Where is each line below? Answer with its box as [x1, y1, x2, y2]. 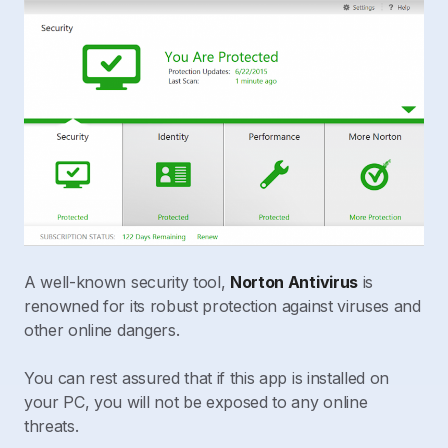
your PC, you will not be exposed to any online [24, 392, 368, 413]
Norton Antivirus [230, 272, 358, 293]
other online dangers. [24, 320, 180, 341]
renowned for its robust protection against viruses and [24, 296, 421, 317]
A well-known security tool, [24, 272, 231, 293]
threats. [24, 416, 79, 437]
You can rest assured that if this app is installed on [24, 368, 390, 389]
